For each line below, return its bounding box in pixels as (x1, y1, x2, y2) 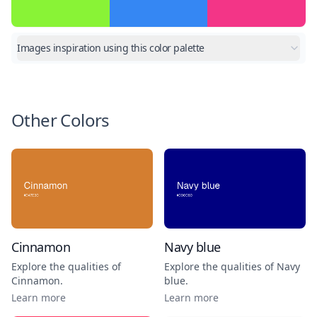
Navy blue (164, 238, 221, 255)
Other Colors (11, 108, 110, 132)
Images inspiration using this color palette (17, 41, 204, 54)
